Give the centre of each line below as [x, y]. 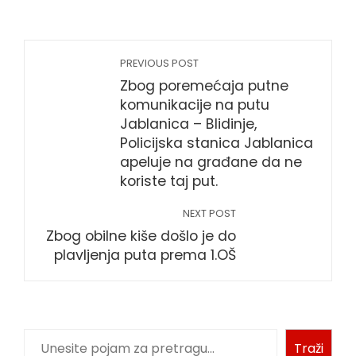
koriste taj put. [169, 181]
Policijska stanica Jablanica [217, 143]
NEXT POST [209, 213]
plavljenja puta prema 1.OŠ [145, 255]
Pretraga [54, 338]
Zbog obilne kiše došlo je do [141, 236]
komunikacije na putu [195, 104]
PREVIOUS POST [159, 63]
